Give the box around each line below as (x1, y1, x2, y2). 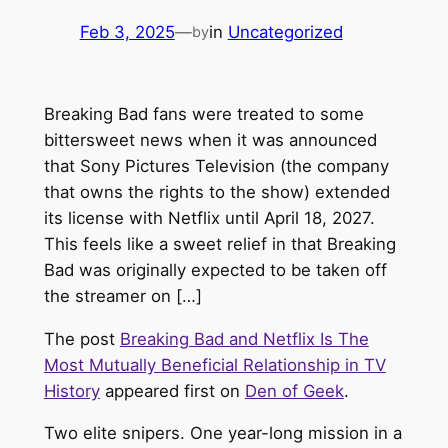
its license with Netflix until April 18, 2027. (43, 207, 375, 228)
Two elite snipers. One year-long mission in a (43, 423, 402, 444)
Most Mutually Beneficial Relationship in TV (43, 354, 386, 375)
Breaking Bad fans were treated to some (43, 103, 364, 124)
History (43, 380, 100, 401)
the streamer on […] (43, 285, 202, 306)
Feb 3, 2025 (79, 21, 175, 42)
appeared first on (99, 380, 245, 401)
